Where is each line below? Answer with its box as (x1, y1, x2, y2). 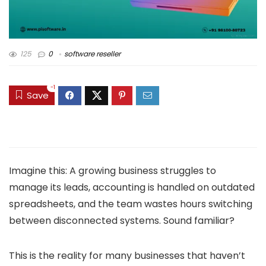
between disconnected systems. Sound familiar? (9, 214, 235, 228)
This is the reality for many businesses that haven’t (9, 249, 245, 263)
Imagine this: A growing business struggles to (9, 164, 216, 178)
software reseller (64, 49, 121, 59)
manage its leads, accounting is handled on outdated (9, 180, 255, 195)
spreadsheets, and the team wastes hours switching (9, 197, 252, 211)
